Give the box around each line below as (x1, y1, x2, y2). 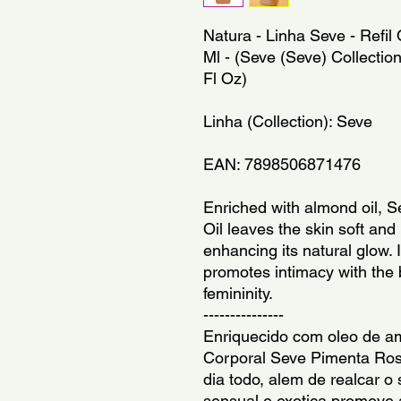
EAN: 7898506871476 (203, 155, 361, 174)
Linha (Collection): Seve (203, 112, 372, 131)
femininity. (203, 284, 273, 303)
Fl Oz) (203, 69, 247, 88)
